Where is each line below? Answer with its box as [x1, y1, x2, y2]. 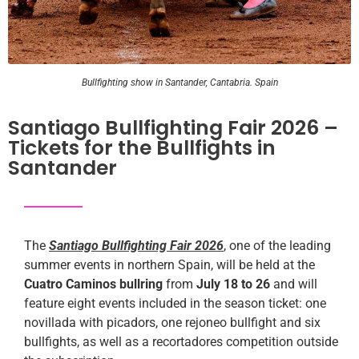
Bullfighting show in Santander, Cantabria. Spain [81, 77, 278, 89]
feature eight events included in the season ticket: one [24, 296, 326, 312]
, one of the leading [224, 238, 331, 254]
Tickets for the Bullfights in [8, 134, 276, 163]
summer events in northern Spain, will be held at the [24, 257, 315, 273]
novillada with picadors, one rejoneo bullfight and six [24, 315, 321, 331]
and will [270, 276, 317, 292]
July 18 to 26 [196, 276, 270, 292]
